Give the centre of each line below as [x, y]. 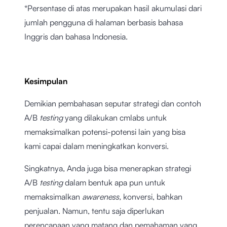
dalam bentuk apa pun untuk [115, 183]
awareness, [103, 197]
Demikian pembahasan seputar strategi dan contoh [113, 104]
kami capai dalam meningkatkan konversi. [98, 146]
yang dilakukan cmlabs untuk [116, 118]
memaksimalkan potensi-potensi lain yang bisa [105, 132]
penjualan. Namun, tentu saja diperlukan [94, 211]
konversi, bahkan [153, 197]
